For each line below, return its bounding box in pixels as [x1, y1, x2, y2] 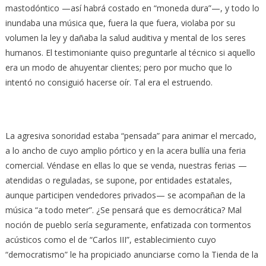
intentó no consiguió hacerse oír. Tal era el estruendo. [5, 76, 213, 88]
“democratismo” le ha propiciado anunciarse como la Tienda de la [5, 248, 258, 260]
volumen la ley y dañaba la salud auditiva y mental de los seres [5, 31, 246, 43]
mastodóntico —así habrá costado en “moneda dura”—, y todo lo [5, 2, 259, 14]
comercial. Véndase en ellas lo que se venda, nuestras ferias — [5, 159, 247, 171]
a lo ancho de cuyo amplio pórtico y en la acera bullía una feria [5, 144, 246, 156]
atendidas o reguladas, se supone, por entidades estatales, [5, 174, 232, 186]
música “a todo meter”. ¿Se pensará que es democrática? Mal [5, 204, 242, 216]
